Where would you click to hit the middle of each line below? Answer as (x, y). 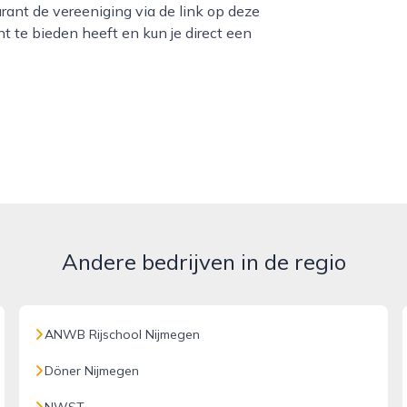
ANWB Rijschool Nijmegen (123, 334)
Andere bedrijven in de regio (203, 262)
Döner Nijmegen (92, 371)
